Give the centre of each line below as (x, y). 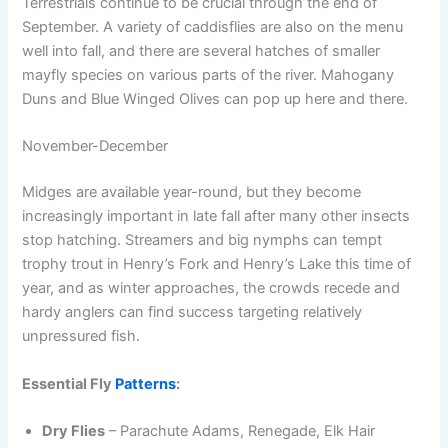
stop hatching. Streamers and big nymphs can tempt (202, 240)
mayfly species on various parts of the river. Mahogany (208, 75)
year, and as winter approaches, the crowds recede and (211, 288)
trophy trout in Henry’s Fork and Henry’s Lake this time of (217, 264)
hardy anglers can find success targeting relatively (192, 312)
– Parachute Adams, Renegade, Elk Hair (240, 430)
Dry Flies (74, 430)
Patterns (146, 383)
